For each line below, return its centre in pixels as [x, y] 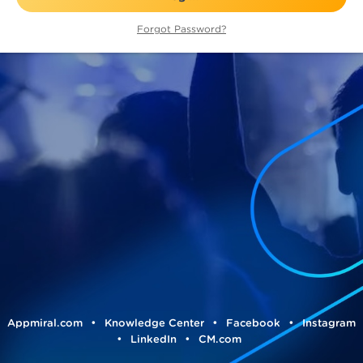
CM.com [220, 339]
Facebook [253, 323]
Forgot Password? [181, 29]
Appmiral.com [45, 323]
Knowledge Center [154, 323]
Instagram [329, 323]
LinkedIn [154, 339]
